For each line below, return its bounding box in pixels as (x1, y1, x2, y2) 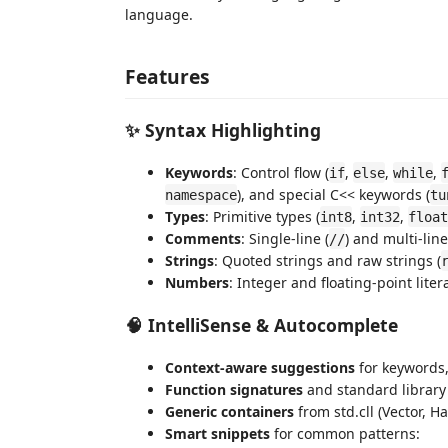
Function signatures (165, 379, 303, 399)
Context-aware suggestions (165, 357, 355, 377)
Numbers (165, 272, 229, 292)
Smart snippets (165, 423, 270, 443)
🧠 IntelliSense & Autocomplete (125, 313, 398, 337)
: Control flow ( (233, 162, 329, 182)
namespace (165, 186, 237, 203)
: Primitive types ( (205, 206, 320, 226)
